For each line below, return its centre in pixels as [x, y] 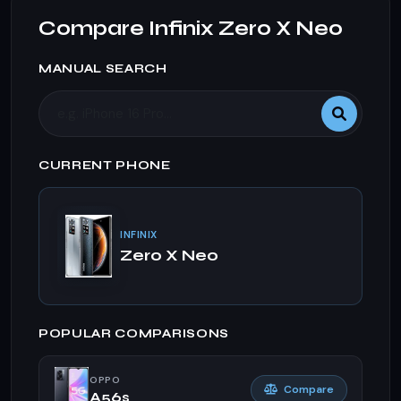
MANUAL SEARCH [103, 68]
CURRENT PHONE [105, 165]
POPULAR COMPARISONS [134, 333]
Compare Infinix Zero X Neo [191, 28]
